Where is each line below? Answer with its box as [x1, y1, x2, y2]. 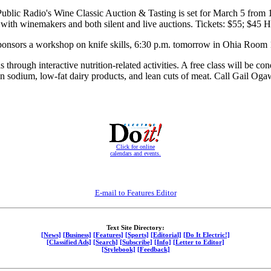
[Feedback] [137, 246, 170, 253]
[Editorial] [151, 231, 181, 239]
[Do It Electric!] [183, 231, 230, 239]
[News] [41, 231, 61, 239]
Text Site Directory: [106, 224, 165, 232]
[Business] [63, 231, 91, 239]
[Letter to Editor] [173, 238, 224, 246]
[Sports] [125, 231, 149, 239]
